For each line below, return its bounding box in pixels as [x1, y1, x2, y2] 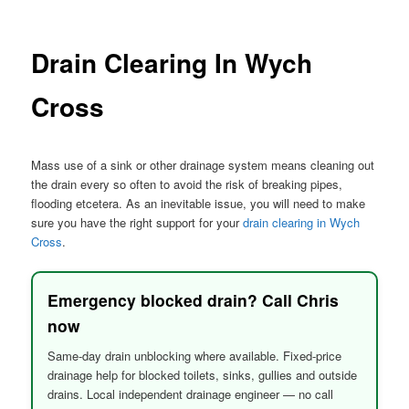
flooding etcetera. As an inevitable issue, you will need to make [31, 194, 366, 213]
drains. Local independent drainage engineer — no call [47, 385, 334, 404]
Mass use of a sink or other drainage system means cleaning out [31, 156, 375, 174]
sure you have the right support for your [31, 214, 244, 232]
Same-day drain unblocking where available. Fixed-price [47, 347, 342, 365]
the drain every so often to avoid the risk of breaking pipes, [31, 175, 343, 194]
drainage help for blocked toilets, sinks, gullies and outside [47, 366, 358, 384]
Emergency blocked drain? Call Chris [47, 288, 340, 312]
